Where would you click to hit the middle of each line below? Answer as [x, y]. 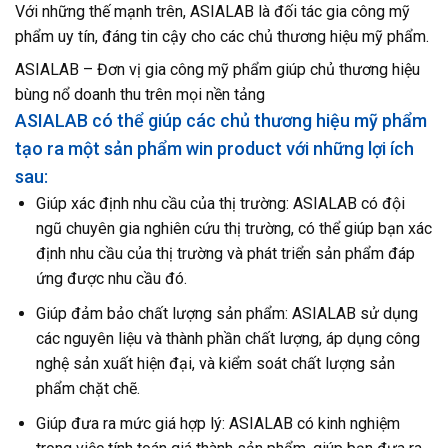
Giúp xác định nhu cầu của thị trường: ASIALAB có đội [220, 204]
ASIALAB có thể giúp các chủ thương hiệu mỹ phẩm [221, 121]
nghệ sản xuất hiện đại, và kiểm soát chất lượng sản [215, 364]
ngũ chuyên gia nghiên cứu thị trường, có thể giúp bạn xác [233, 229]
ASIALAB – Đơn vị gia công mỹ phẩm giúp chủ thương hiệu [217, 70]
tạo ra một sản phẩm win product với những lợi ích [214, 149]
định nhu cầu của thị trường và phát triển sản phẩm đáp [225, 254]
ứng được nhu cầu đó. [111, 279]
